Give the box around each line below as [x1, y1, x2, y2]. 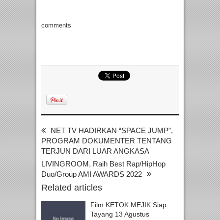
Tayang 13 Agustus [90, 210, 149, 219]
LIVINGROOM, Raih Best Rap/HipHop [41, 160, 165, 168]
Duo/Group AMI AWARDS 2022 [41, 170, 142, 179]
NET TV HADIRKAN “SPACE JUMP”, [51, 126, 173, 135]
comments [41, 22, 71, 29]
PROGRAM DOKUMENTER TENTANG [41, 137, 172, 145]
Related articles [41, 183, 102, 193]
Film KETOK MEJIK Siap [90, 201, 166, 209]
